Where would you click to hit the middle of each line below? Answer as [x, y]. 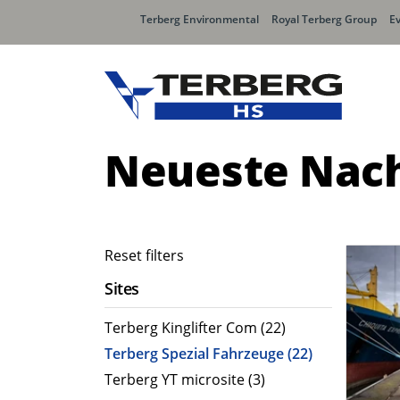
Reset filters [144, 255]
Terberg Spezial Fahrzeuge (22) [208, 354]
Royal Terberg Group [324, 19]
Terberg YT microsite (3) [185, 379]
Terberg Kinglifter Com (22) [195, 328]
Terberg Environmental [200, 19]
